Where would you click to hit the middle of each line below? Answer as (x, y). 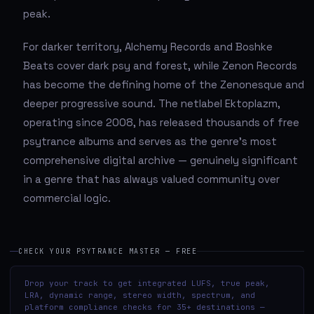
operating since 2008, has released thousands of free (161, 122)
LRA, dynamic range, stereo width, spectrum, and (140, 295)
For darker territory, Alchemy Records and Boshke (148, 46)
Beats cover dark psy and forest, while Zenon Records (160, 65)
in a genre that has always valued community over (151, 179)
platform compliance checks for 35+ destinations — (145, 307)
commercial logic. (67, 198)
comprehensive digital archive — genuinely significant (161, 160)
